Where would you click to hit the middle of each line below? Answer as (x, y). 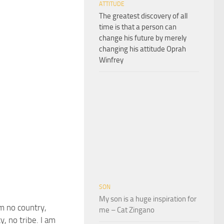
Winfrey (111, 60)
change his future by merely (143, 38)
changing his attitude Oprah (142, 49)
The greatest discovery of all (143, 16)
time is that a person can (138, 27)
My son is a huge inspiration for (148, 199)
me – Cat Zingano (127, 210)
